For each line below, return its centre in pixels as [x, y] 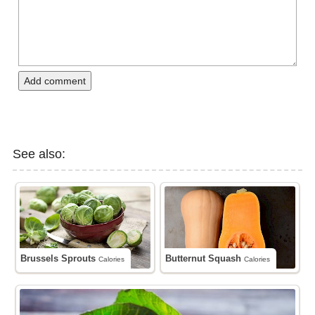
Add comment [55, 81]
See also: [43, 154]
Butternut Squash [208, 259]
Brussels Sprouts [63, 259]
